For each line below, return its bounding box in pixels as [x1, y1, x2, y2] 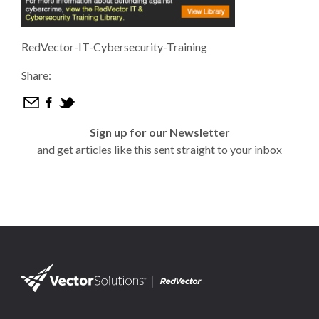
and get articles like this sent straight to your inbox [37, 142, 282, 156]
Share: [21, 68, 51, 82]
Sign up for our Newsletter [89, 125, 230, 139]
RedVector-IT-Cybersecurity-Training [21, 40, 207, 53]
